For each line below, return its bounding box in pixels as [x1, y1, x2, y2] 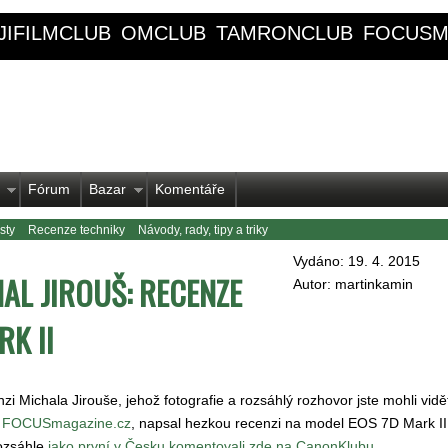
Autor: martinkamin [293, 276, 413, 292]
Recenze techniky [28, 223, 125, 237]
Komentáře [155, 181, 225, 197]
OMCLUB [121, 22, 206, 44]
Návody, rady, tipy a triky [138, 223, 268, 237]
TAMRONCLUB [216, 22, 353, 44]
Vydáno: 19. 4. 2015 [293, 253, 420, 269]
